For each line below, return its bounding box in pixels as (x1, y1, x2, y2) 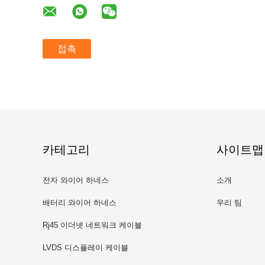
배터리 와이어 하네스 (43, 198, 117, 207)
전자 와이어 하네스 (43, 176, 109, 185)
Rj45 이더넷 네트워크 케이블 (43, 221, 142, 230)
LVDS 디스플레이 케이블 (43, 243, 128, 252)
